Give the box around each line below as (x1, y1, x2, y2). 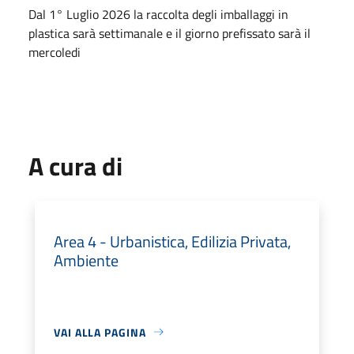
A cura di (28, 146, 122, 185)
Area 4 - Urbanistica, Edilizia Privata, (54, 228, 291, 254)
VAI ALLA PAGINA (54, 323, 146, 341)
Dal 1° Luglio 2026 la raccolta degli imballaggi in (28, 4, 288, 24)
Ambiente (54, 247, 119, 273)
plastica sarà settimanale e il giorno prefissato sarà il (28, 23, 311, 43)
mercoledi (28, 42, 81, 62)
